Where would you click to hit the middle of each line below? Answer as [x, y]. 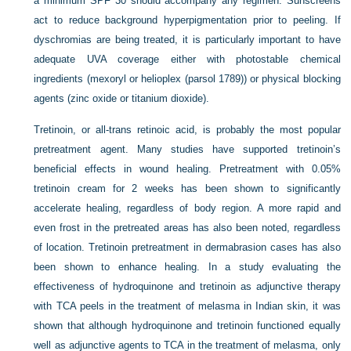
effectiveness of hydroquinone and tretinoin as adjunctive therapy [187, 286]
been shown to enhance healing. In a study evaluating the [187, 267]
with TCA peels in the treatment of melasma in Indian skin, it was [187, 306]
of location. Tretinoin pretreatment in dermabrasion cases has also [187, 247]
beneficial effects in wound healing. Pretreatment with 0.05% [187, 169]
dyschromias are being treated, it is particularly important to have [187, 40]
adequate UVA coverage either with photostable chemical [187, 59]
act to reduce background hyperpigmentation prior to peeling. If [187, 20]
